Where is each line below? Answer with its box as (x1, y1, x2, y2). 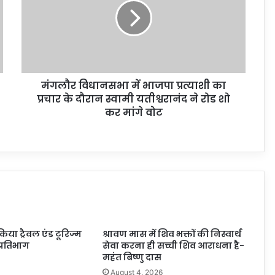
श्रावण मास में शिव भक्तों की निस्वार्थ (102, 227, 241, 240)
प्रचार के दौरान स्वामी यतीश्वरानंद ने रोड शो (37, 91, 230, 106)
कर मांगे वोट (104, 105, 163, 120)
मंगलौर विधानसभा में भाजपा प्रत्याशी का (41, 78, 226, 93)
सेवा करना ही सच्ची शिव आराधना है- (102, 239, 244, 252)
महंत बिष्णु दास (102, 250, 161, 263)
